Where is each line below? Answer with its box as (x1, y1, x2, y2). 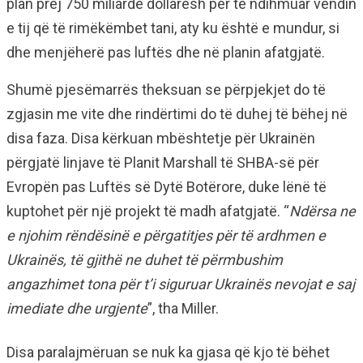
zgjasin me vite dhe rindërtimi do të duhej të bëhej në (6, 105, 348, 122)
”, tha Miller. (147, 300, 219, 317)
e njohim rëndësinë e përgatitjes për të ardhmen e (6, 227, 326, 244)
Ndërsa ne (289, 203, 356, 220)
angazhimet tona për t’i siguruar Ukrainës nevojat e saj (6, 275, 355, 293)
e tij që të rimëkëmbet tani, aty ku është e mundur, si (6, 19, 340, 36)
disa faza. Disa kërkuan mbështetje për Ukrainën (6, 130, 315, 147)
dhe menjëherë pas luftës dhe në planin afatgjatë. (6, 44, 325, 61)
